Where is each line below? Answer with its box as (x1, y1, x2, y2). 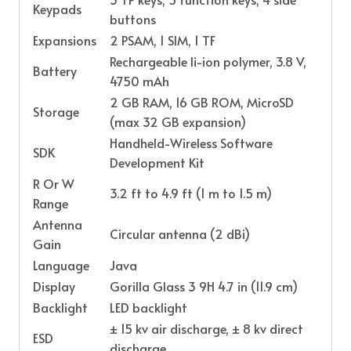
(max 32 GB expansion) (110, 112, 246, 130)
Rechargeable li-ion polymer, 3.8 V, (110, 52, 306, 70)
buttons (110, 9, 156, 27)
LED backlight (110, 298, 187, 316)
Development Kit (110, 153, 204, 171)
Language (33, 255, 89, 273)
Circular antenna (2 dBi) (110, 224, 250, 242)
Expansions (33, 31, 96, 49)
